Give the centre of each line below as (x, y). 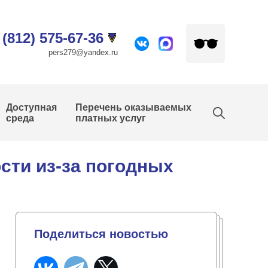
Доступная (32, 107)
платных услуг (111, 118)
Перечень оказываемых (134, 107)
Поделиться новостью (101, 234)
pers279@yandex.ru (83, 52)
